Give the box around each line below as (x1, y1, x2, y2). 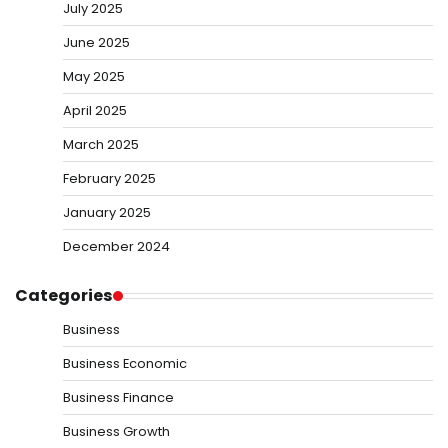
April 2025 (63, 101, 127, 121)
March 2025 (63, 135, 139, 155)
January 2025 (63, 203, 151, 223)
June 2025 (63, 33, 130, 53)
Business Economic (63, 354, 187, 374)
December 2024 (63, 237, 170, 257)
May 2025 (63, 67, 125, 87)
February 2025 (63, 169, 156, 189)
